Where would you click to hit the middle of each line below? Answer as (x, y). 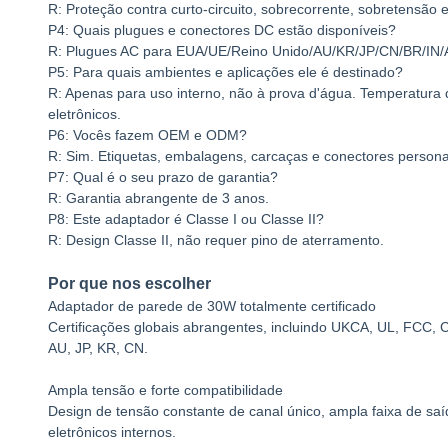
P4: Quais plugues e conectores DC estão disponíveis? (222, 30)
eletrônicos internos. (112, 432)
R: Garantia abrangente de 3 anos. (158, 198)
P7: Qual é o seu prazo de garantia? (163, 177)
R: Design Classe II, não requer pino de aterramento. (216, 240)
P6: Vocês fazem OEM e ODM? (147, 135)
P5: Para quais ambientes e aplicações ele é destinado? (225, 72)
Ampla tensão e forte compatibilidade (165, 390)
